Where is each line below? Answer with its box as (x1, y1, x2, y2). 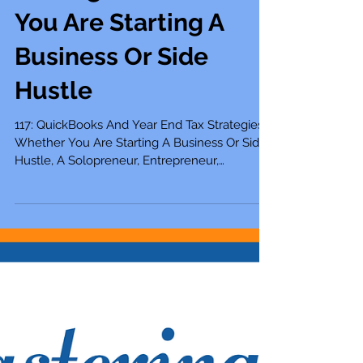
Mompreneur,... (15, 236, 97, 250)
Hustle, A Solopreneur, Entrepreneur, (15, 218, 219, 233)
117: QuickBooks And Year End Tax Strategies (15, 182, 36, 197)
